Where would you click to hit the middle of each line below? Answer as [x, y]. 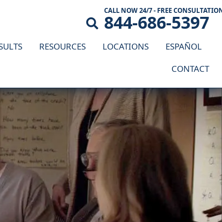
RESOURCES [62, 47]
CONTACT [190, 69]
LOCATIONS [126, 47]
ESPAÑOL [184, 47]
